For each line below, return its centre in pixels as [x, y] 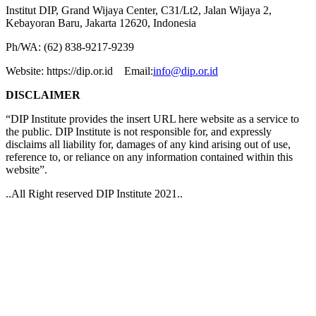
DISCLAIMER [44, 95]
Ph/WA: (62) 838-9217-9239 [70, 47]
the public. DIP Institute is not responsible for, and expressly [139, 131]
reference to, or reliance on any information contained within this [149, 157]
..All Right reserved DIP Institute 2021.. [94, 193]
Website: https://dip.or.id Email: [79, 71]
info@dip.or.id [186, 71]
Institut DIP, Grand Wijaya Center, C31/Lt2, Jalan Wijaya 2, [139, 10]
